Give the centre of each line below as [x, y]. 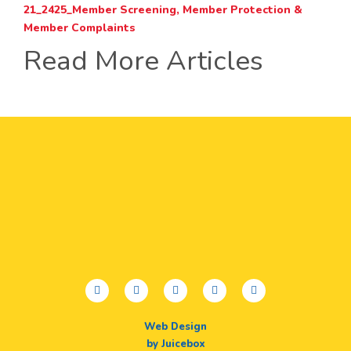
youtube [198, 287]
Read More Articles [143, 61]
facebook [122, 287]
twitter [156, 287]
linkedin [275, 287]
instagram [242, 287]
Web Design [175, 327]
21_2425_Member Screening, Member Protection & [163, 10]
